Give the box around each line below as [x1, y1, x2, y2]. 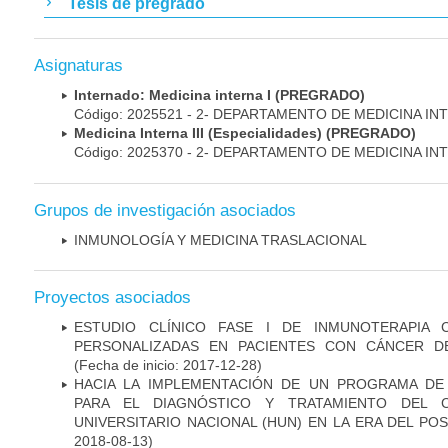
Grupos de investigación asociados [34, 200, 296, 220]
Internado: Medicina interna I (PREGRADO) [74, 87, 365, 104]
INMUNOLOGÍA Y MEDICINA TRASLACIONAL [74, 231, 367, 248]
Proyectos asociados [34, 287, 191, 307]
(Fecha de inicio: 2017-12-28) [74, 356, 262, 373]
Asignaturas [34, 56, 123, 76]
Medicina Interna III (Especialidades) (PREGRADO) [74, 125, 416, 142]
